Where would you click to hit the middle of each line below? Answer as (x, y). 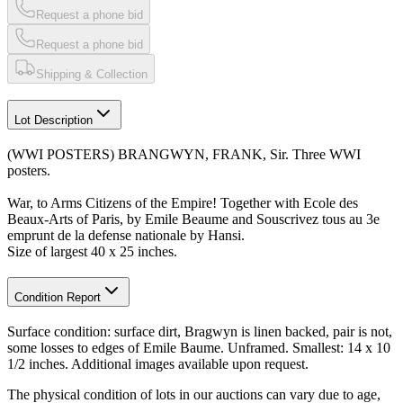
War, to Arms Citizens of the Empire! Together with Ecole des (183, 203)
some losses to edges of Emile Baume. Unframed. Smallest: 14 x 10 (199, 347)
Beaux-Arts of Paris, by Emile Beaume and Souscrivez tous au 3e (193, 219)
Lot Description (54, 121)
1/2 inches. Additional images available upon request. (158, 363)
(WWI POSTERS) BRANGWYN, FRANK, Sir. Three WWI (184, 155)
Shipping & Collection (92, 74)
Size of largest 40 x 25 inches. (92, 252)
